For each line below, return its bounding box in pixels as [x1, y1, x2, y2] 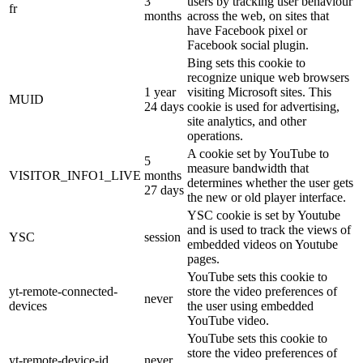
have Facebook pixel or [187, 23, 307, 37]
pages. [187, 251, 220, 266]
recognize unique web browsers [187, 70, 349, 84]
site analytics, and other [187, 113, 306, 128]
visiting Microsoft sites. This [187, 84, 331, 99]
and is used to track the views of [187, 222, 351, 237]
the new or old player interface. [187, 190, 346, 204]
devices [9, 298, 47, 313]
